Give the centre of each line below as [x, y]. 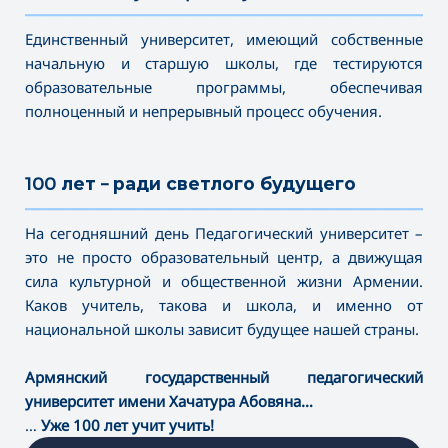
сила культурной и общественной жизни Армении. [224, 280]
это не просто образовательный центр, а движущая [224, 256]
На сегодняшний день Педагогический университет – [224, 232]
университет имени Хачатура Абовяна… [169, 400]
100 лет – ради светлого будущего [190, 183]
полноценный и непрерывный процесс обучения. [203, 110]
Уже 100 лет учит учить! [127, 424]
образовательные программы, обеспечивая [224, 86]
